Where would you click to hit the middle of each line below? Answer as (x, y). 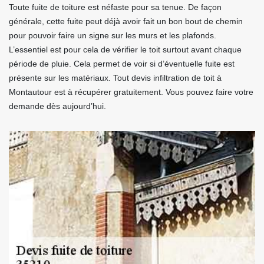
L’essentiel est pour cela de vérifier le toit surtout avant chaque (125, 49)
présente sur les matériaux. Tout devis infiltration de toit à (115, 78)
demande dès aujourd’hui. (57, 106)
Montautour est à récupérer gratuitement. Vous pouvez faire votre (131, 92)
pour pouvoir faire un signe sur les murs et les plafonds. (113, 35)
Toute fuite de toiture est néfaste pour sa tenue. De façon (115, 7)
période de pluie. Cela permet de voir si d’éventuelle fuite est (122, 64)
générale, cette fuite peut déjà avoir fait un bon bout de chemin (126, 21)
